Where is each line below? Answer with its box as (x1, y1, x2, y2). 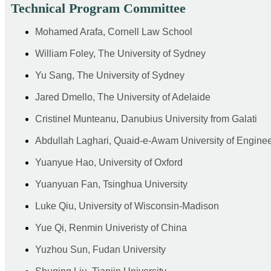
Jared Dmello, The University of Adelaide (35, 92, 211, 103)
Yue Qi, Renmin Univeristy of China (35, 223, 187, 233)
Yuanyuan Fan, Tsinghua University (35, 179, 188, 190)
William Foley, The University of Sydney (35, 48, 206, 59)
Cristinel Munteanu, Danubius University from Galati (35, 114, 257, 125)
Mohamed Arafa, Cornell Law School (35, 27, 192, 38)
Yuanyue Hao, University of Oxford (35, 157, 183, 168)
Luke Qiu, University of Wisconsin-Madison (35, 201, 219, 212)
